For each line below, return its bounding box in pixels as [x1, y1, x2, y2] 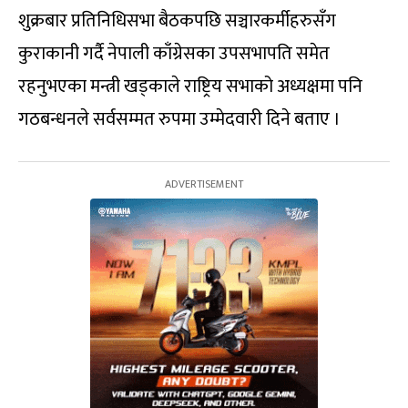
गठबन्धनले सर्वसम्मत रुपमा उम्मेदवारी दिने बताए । [18, 104, 341, 136]
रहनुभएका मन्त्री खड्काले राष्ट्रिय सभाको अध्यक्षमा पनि [18, 71, 362, 103]
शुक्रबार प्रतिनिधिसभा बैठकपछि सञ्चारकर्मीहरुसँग [18, 5, 336, 37]
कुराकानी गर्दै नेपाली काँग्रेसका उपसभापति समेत [18, 38, 330, 70]
